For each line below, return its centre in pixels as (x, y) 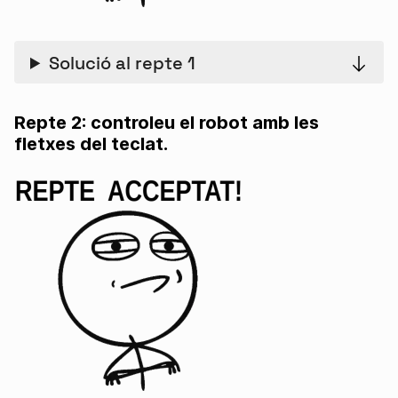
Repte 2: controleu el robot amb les (167, 122)
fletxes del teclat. (91, 143)
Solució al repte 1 (123, 63)
